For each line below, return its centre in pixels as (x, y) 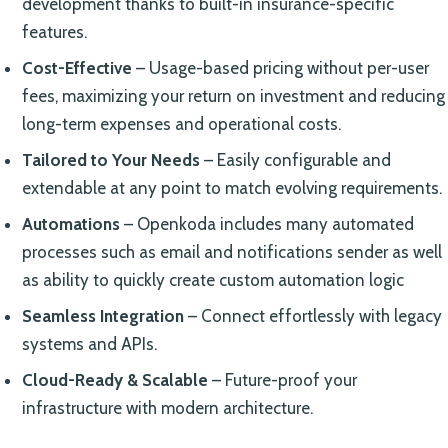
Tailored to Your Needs (110, 159)
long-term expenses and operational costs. (181, 123)
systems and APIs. (89, 343)
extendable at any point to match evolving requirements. (231, 187)
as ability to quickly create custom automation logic (212, 279)
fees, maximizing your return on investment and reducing (233, 95)
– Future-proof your (282, 379)
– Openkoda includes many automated (266, 223)
